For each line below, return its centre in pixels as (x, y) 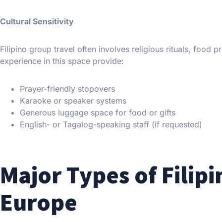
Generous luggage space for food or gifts (98, 113)
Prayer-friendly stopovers (67, 89)
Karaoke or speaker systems (73, 101)
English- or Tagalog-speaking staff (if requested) (111, 125)
